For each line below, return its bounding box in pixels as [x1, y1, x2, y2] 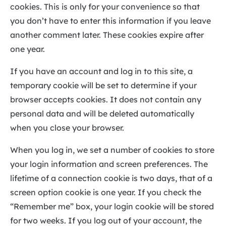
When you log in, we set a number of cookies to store [10, 144, 214, 155]
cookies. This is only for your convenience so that [10, 1, 200, 12]
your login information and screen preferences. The [10, 158, 208, 169]
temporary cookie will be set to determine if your [10, 80, 197, 90]
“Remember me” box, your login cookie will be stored [10, 201, 214, 211]
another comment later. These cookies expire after [10, 29, 204, 40]
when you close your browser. [10, 122, 124, 133]
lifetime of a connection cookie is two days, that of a [10, 173, 212, 183]
